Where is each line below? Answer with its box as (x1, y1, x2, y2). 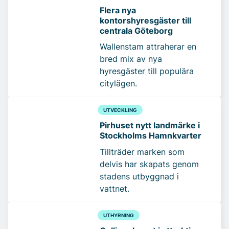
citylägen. (100, 78, 137, 89)
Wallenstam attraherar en (100, 41, 196, 52)
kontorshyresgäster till (100, 15, 191, 26)
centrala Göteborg (100, 25, 173, 36)
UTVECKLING (103, 107, 137, 113)
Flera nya (100, 5, 136, 15)
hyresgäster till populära (100, 66, 194, 77)
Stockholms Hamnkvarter (100, 130, 201, 141)
